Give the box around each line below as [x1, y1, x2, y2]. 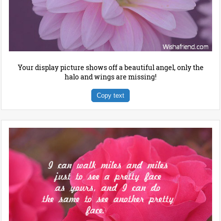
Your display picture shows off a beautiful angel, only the [17, 62, 204, 72]
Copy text [97, 91, 124, 99]
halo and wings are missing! [65, 72, 156, 81]
